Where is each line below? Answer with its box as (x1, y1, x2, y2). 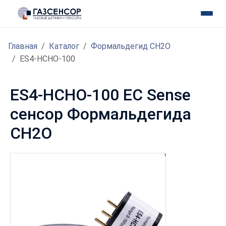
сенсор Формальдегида (10, 104, 191, 124)
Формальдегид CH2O (91, 41, 171, 51)
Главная (8, 41, 37, 51)
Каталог (49, 41, 79, 51)
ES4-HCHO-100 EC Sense (10, 85, 191, 105)
